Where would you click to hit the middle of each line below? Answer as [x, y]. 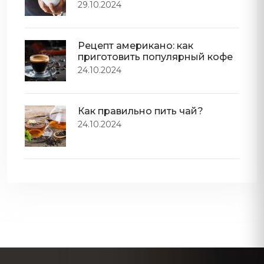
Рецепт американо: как [136, 45]
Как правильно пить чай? [141, 111]
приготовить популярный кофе [155, 57]
